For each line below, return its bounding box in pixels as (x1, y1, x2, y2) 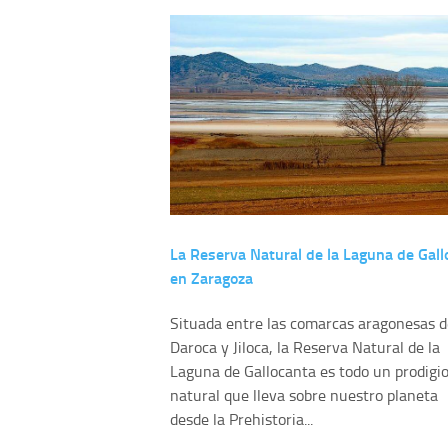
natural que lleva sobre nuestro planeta (170, 384, 438, 407)
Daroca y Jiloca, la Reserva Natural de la (170, 336, 440, 359)
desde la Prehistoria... (170, 408, 313, 431)
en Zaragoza (170, 266, 253, 290)
